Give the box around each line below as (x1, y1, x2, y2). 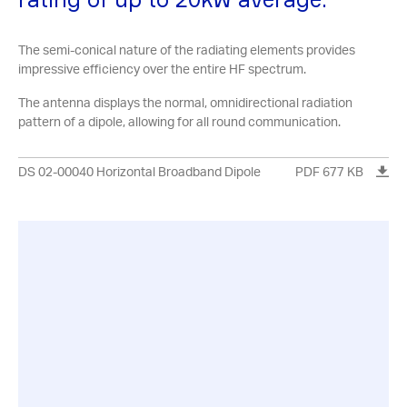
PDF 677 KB (295, 163, 363, 179)
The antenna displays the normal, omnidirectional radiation (18, 94, 352, 111)
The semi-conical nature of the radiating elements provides (18, 42, 355, 58)
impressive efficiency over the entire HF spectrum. (18, 61, 306, 77)
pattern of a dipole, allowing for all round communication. (18, 114, 341, 130)
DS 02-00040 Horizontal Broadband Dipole (18, 163, 261, 179)
